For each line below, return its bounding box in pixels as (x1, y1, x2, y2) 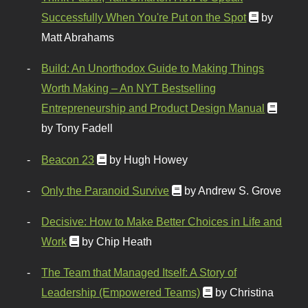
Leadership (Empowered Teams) (41, 286, 201, 299)
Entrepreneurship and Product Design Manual (41, 102, 265, 115)
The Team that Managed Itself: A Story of (41, 266, 237, 279)
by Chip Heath (82, 234, 153, 247)
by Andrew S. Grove (184, 184, 282, 197)
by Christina (215, 286, 274, 299)
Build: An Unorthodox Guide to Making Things (41, 62, 265, 75)
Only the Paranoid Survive (41, 184, 170, 197)
